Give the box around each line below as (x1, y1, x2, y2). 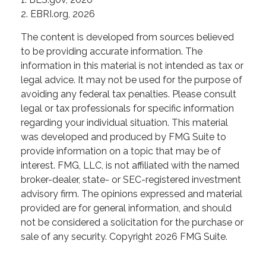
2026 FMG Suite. (155, 231, 227, 243)
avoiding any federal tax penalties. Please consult (21, 88, 236, 100)
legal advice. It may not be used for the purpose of (21, 74, 242, 86)
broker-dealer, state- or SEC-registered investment (21, 174, 241, 186)
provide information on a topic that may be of (21, 145, 221, 157)
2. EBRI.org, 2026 (21, 8, 95, 20)
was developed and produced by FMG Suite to (21, 131, 226, 143)
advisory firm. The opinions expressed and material (21, 188, 242, 200)
